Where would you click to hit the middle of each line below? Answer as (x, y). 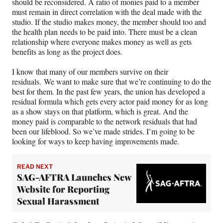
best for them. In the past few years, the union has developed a (109, 92)
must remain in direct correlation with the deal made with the (107, 12)
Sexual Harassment (58, 201)
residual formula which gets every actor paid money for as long (110, 102)
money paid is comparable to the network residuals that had (105, 121)
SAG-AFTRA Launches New (74, 177)
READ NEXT (35, 167)
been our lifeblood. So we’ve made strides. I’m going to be (103, 131)
